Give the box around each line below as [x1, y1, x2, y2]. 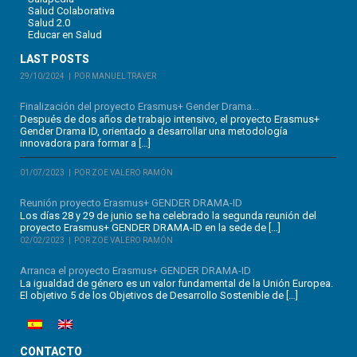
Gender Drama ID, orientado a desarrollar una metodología [20, 125, 288, 138]
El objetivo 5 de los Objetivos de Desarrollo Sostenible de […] [20, 289, 299, 302]
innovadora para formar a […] [20, 137, 151, 150]
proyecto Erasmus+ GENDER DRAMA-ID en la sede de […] [20, 222, 281, 234]
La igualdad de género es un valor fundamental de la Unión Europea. [20, 277, 334, 290]
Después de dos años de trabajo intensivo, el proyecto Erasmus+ [20, 113, 320, 126]
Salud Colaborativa [28, 5, 116, 18]
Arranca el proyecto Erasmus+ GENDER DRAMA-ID [20, 265, 252, 277]
